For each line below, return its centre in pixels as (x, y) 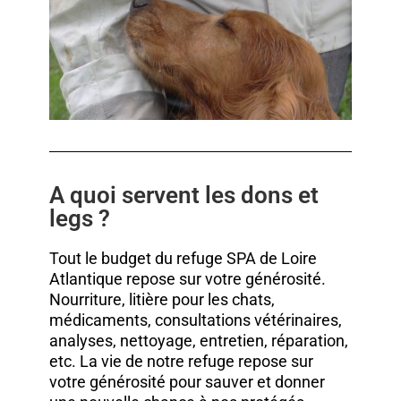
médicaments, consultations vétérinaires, (195, 320)
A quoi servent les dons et (183, 196)
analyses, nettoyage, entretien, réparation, (198, 341)
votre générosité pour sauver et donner (187, 382)
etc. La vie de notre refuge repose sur (181, 362)
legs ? (79, 219)
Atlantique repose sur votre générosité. (187, 279)
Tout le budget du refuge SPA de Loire (183, 259)
